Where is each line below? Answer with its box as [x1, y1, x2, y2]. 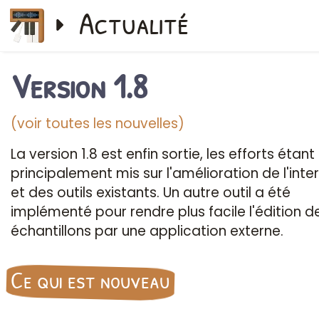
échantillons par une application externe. [11, 221, 283, 241]
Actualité [79, 1, 189, 44]
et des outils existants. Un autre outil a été [11, 183, 291, 202]
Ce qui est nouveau [11, 265, 169, 296]
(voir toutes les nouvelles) [11, 114, 184, 133]
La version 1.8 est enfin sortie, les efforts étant [11, 145, 315, 164]
